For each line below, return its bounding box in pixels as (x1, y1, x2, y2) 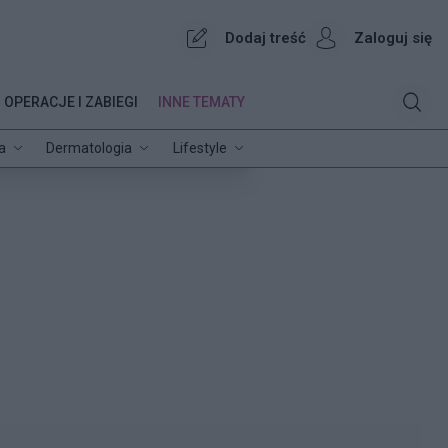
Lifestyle (172, 139, 227, 156)
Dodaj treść (225, 28, 307, 47)
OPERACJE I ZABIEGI (3, 93, 138, 110)
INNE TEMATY (157, 93, 245, 110)
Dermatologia (46, 139, 133, 156)
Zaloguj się (354, 28, 433, 47)
